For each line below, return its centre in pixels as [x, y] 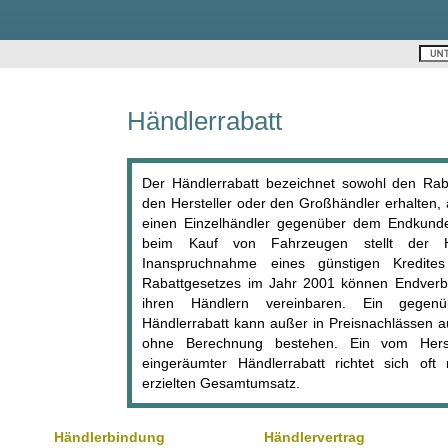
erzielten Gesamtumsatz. [221, 382]
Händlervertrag [314, 436]
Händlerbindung [109, 436]
